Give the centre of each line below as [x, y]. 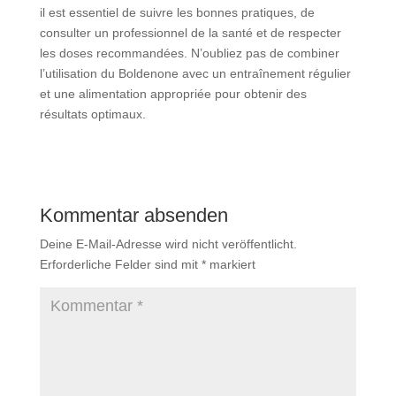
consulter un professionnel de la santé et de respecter [190, 33]
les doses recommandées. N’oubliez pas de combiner [189, 53]
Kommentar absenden [133, 215]
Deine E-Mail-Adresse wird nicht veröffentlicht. [168, 244]
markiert [230, 264]
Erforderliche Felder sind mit [120, 264]
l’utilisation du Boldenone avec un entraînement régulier [195, 73]
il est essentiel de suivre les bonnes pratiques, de [177, 12]
